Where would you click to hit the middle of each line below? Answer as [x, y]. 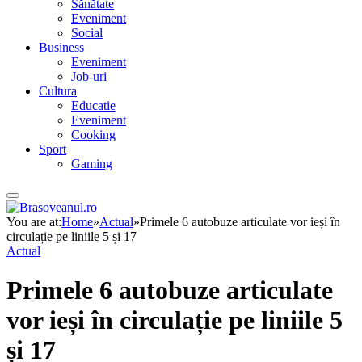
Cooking [93, 135]
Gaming [92, 164]
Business [61, 48]
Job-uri [89, 77]
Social [87, 33]
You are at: [34, 221]
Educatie [93, 106]
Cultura [58, 91]
